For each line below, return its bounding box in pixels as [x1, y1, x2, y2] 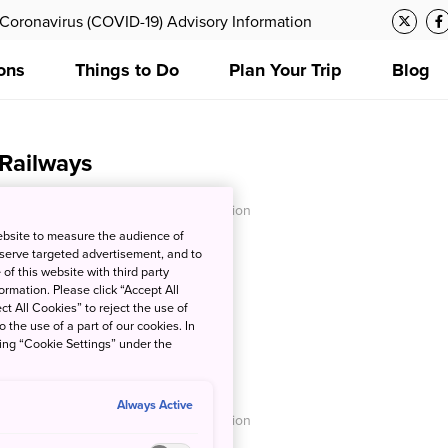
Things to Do [75, 59, 179, 81]
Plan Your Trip [229, 59, 342, 81]
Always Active [116, 397, 193, 413]
